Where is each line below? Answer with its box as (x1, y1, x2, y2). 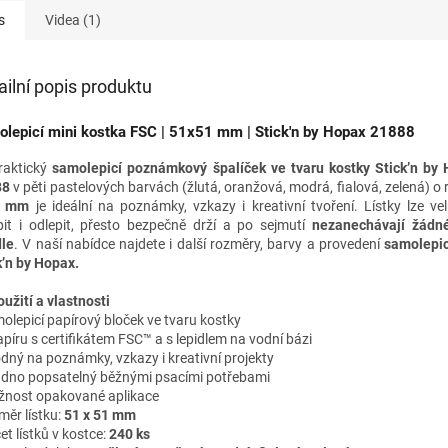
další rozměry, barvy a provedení (176, 236, 380, 253)
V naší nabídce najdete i (22, 236, 177, 253)
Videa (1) (45, 11, 101, 28)
